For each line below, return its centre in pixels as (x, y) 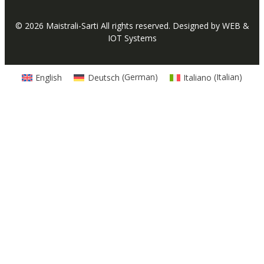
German (139, 77)
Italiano (198, 77)
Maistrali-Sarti (72, 26)
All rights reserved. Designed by (160, 26)
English (49, 77)
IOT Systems (132, 38)
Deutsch (103, 77)
